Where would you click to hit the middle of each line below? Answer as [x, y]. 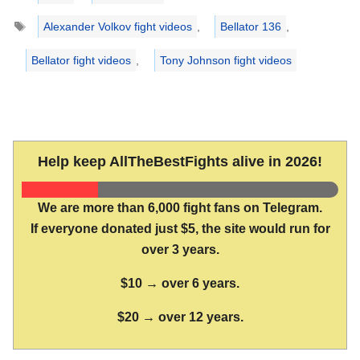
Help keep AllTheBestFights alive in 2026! [180, 162]
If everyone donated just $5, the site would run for [180, 229]
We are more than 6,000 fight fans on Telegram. [180, 208]
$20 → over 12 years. [180, 317]
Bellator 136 [250, 27]
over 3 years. [180, 250]
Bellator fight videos [82, 61]
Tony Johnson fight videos [225, 61]
